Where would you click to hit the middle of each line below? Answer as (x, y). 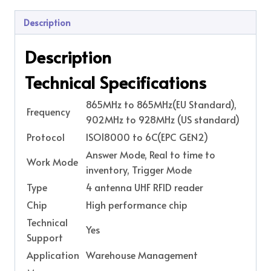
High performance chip (137, 204)
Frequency (48, 111)
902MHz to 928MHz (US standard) (163, 119)
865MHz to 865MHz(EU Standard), (161, 104)
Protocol (46, 136)
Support (45, 237)
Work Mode (52, 161)
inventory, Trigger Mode (139, 169)
